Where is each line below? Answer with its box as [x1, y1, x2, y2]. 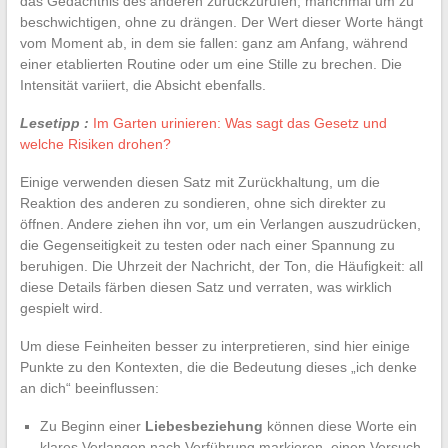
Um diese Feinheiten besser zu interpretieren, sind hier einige [19, 337, 410, 354]
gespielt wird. [19, 299, 103, 316]
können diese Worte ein [262, 417, 417, 434]
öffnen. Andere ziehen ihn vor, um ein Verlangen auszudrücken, [19, 215, 421, 232]
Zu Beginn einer [39, 417, 145, 434]
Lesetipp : [19, 114, 89, 131]
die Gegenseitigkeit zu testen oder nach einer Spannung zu [19, 236, 395, 253]
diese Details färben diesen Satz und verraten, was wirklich [19, 278, 392, 295]
